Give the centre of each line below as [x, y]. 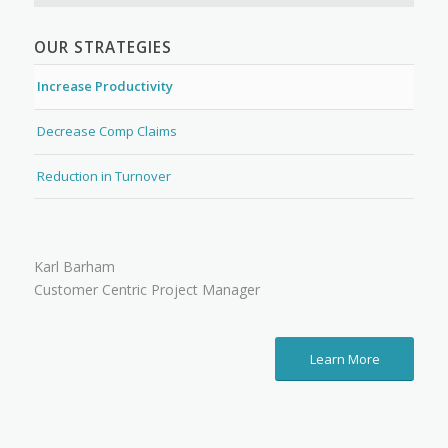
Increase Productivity [104, 86]
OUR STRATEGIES [102, 48]
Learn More [344, 359]
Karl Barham [74, 267]
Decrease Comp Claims [106, 131]
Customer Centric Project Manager [146, 290]
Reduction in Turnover [103, 176]
